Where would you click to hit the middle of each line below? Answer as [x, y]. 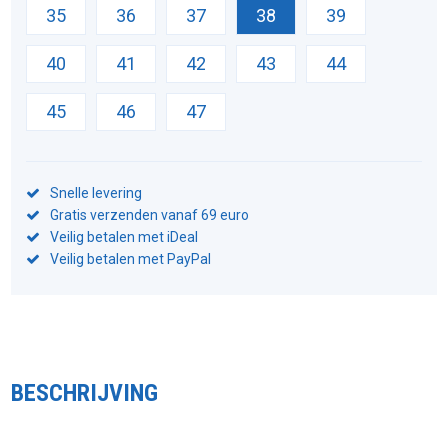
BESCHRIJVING [85, 392]
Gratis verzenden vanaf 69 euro [150, 214]
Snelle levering [96, 192]
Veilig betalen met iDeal [124, 236]
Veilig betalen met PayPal [131, 258]
